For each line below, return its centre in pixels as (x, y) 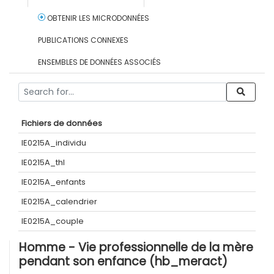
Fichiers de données (62, 124)
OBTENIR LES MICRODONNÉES (97, 18)
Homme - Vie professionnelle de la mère (136, 248)
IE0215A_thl (43, 163)
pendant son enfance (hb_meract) (123, 262)
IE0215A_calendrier (59, 202)
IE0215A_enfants (54, 182)
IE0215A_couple (53, 221)
